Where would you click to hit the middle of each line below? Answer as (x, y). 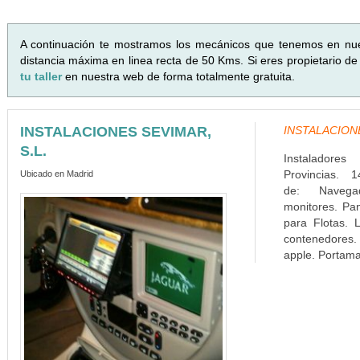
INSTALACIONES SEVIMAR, (115, 132)
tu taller (42, 76)
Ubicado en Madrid (56, 174)
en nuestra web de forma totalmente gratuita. (180, 76)
